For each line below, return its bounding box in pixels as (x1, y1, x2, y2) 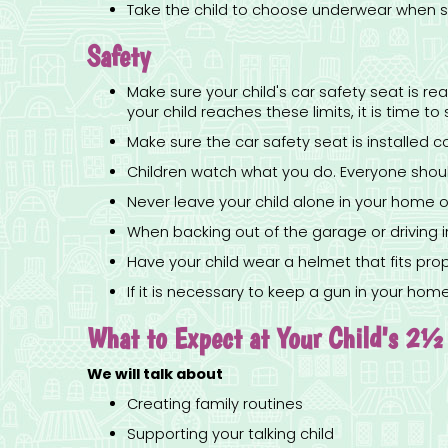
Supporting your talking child (127, 424, 334, 445)
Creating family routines (127, 394, 303, 415)
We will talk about (87, 364, 223, 385)
